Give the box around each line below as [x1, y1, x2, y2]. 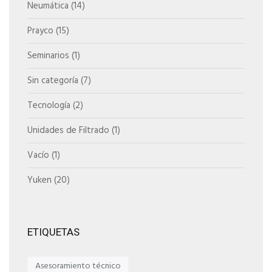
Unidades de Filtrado [27, 123, 109, 138]
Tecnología [27, 98, 70, 113]
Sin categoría [27, 73, 78, 88]
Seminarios [27, 48, 69, 63]
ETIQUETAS [27, 225, 80, 238]
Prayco [27, 23, 53, 38]
